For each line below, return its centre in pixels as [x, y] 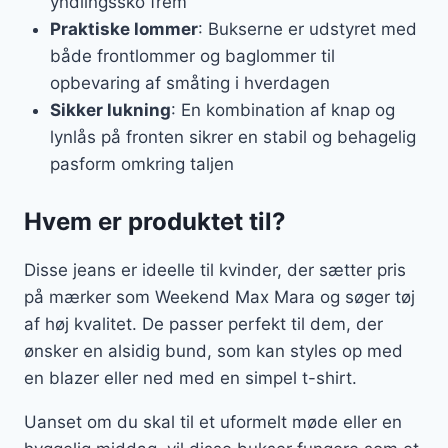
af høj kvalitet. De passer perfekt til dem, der [203, 323]
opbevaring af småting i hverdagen [189, 83]
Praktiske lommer [123, 29]
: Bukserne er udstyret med [307, 29]
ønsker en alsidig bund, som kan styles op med [213, 350]
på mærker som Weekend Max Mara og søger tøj [219, 296]
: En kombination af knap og [282, 110]
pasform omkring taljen [141, 164]
